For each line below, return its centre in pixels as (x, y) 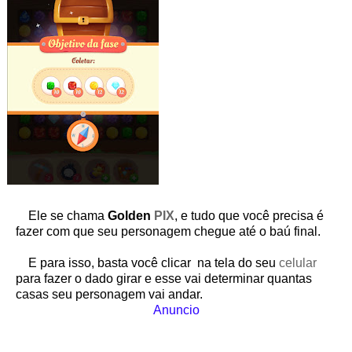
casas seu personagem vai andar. (109, 295)
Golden (131, 216)
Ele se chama (62, 216)
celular (298, 263)
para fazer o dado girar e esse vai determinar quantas (164, 279)
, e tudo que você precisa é (249, 216)
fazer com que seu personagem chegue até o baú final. (168, 232)
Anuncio (176, 310)
